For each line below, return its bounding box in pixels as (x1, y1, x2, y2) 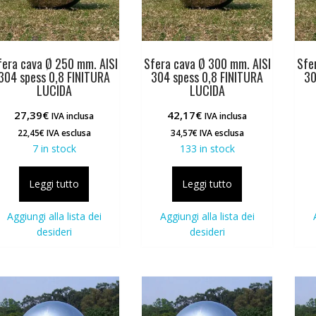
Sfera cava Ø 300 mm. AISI (143, 54, 271, 73)
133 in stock (179, 141, 235, 155)
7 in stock (32, 141, 76, 155)
